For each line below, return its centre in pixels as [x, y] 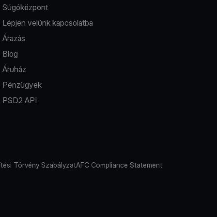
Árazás [14, 38]
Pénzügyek [22, 85]
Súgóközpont [25, 7]
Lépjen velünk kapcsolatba [48, 23]
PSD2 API [20, 100]
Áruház [15, 69]
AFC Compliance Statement [119, 165]
